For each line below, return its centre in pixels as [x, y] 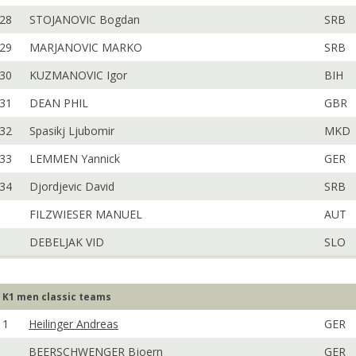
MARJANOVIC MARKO [86, 47]
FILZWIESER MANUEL [86, 214]
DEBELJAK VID [67, 242]
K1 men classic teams [57, 297]
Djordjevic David [72, 186]
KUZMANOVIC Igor [78, 75]
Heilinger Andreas [74, 324]
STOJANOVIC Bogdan [85, 19]
